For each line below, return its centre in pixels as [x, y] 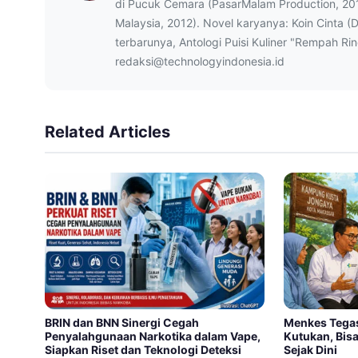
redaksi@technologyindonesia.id [200, 61]
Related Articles [107, 131]
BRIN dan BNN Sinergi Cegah [122, 323]
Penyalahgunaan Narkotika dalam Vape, [153, 336]
